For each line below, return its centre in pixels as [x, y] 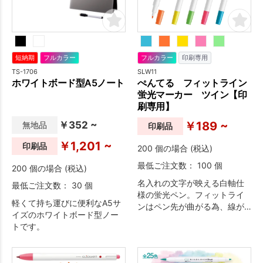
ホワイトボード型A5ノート [68, 82]
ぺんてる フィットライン [192, 82]
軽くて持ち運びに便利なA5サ [66, 203]
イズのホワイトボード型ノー [65, 214]
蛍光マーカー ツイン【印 [192, 94]
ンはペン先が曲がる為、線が [191, 206]
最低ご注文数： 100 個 [180, 165]
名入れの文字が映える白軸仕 [191, 183]
